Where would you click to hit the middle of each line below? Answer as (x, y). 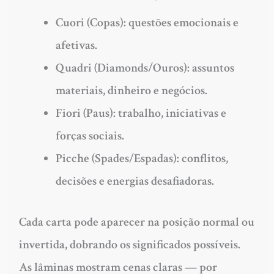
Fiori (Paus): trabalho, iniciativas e (141, 113)
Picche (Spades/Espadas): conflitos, (142, 158)
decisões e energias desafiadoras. (135, 181)
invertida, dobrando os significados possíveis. (129, 244)
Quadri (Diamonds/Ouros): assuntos (145, 68)
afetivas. (76, 45)
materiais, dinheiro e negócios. (131, 90)
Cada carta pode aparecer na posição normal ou (136, 222)
